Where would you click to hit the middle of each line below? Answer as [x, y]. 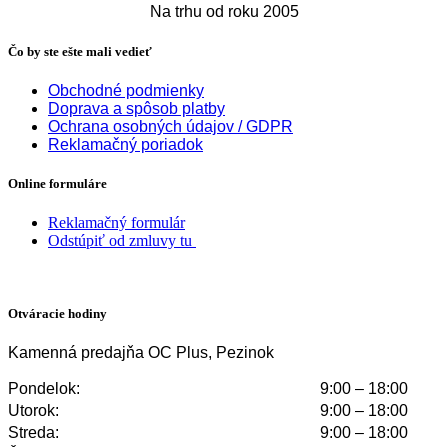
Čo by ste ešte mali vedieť [80, 51]
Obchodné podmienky [126, 90]
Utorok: [33, 411]
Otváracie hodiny [57, 314]
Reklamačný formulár [116, 223]
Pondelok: [44, 389]
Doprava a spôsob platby [136, 108]
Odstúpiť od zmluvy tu [122, 241]
